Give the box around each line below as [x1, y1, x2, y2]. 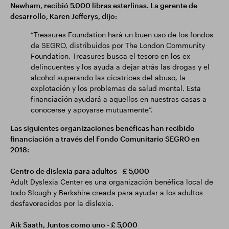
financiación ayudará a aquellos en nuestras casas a [31, 95, 207, 103]
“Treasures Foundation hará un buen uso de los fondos [31, 30, 213, 39]
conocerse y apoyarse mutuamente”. [31, 105, 153, 114]
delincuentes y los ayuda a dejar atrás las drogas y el [31, 62, 210, 71]
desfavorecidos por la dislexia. [10, 199, 113, 208]
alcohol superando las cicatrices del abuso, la [31, 73, 186, 82]
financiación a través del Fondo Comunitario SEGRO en [10, 134, 200, 143]
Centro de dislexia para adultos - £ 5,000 [10, 167, 149, 175]
